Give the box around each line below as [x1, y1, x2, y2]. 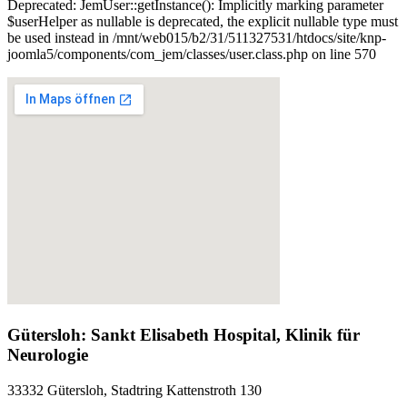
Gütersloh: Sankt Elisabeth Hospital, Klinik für [7, 325, 360, 345]
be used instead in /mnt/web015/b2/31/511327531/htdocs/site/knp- [7, 30, 386, 46]
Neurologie [7, 345, 88, 365]
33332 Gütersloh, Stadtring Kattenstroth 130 [7, 382, 262, 398]
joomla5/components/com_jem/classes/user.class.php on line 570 [7, 46, 376, 63]
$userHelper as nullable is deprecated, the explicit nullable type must [7, 14, 398, 30]
